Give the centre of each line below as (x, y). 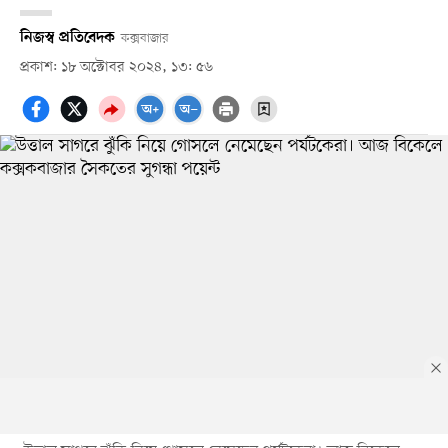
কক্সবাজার (144, 38)
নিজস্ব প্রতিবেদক (67, 37)
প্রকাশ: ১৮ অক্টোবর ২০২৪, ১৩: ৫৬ (116, 67)
